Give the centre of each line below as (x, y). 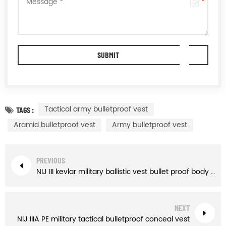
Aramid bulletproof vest (54, 125)
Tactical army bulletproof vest (96, 109)
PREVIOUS (51, 160)
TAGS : (25, 109)
